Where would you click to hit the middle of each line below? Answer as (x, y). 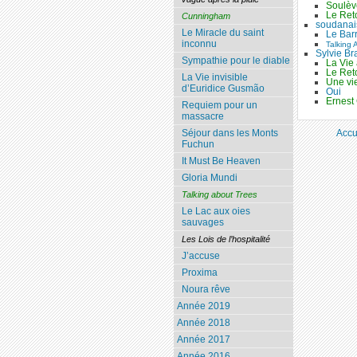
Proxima (199, 273)
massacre (202, 117)
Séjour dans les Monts (229, 133)
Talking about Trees (219, 195)
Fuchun (198, 145)
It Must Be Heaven (221, 161)
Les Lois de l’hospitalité (226, 239)
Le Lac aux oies (216, 212)
